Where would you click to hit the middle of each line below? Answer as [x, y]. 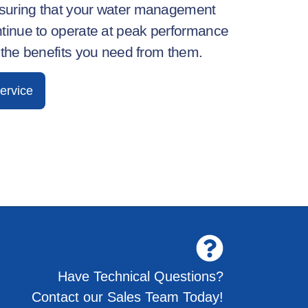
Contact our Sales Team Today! [127, 297]
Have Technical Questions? [140, 276]
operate [75, 30]
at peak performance [163, 30]
